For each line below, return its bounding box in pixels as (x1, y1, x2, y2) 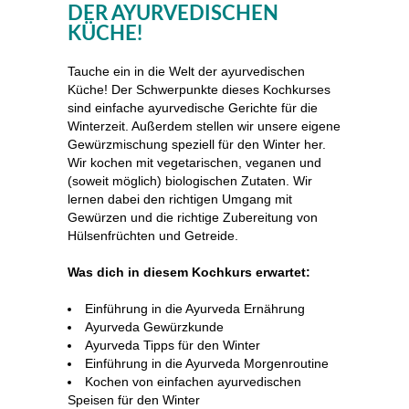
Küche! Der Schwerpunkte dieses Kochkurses (68, 81, 330, 97)
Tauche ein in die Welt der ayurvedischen (68, 63, 305, 79)
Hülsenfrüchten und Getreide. (68, 227, 238, 243)
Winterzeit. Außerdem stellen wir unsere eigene (68, 118, 341, 133)
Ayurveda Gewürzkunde (85, 319, 224, 334)
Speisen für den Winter (68, 392, 200, 407)
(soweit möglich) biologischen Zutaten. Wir (68, 173, 312, 188)
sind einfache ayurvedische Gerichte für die (68, 100, 318, 115)
